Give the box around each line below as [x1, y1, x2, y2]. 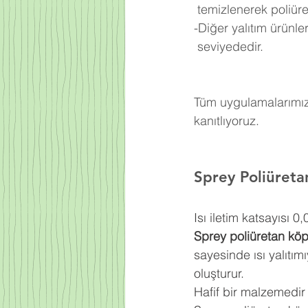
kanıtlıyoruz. [194, 113, 259, 129]
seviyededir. [197, 38, 263, 54]
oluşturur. [194, 265, 244, 281]
